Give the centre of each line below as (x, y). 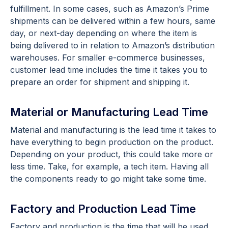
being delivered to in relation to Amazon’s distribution (112, 45)
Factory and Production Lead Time (103, 208)
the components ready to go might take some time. (108, 178)
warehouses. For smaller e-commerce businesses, (108, 57)
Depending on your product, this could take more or (112, 154)
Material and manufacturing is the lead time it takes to (113, 130)
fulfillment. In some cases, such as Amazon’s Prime (110, 8)
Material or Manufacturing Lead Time (109, 112)
